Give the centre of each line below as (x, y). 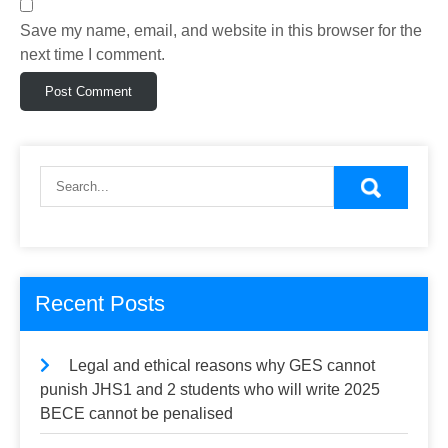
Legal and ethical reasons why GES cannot (222, 366)
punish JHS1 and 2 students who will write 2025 (210, 390)
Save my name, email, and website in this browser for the (221, 31)
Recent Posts (100, 304)
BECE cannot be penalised (136, 414)
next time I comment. (92, 55)
